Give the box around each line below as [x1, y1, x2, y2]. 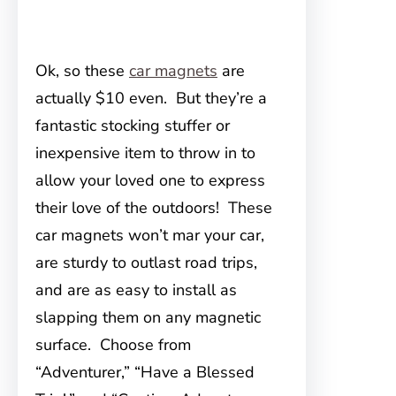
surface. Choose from [35, 334, 191, 355]
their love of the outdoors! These [35, 197, 272, 218]
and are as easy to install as [35, 279, 237, 301]
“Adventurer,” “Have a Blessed [35, 362, 255, 383]
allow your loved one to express [35, 170, 265, 191]
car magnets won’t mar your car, [35, 225, 264, 246]
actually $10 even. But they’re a [35, 88, 267, 109]
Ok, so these [35, 60, 129, 81]
